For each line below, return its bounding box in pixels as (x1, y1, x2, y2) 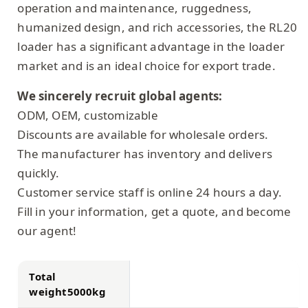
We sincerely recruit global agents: (17, 87, 223, 104)
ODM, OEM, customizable (17, 107, 158, 123)
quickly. (17, 164, 60, 181)
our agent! (17, 222, 77, 239)
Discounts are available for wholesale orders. (17, 126, 269, 142)
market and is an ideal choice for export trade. (17, 57, 276, 74)
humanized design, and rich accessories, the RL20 (17, 19, 298, 35)
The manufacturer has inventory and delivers (17, 145, 273, 162)
